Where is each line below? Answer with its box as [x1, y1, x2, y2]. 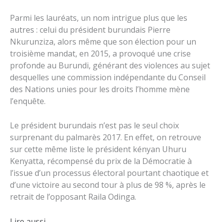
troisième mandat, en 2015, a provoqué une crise [10, 48, 191, 59]
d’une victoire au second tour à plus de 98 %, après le [10, 179, 206, 191]
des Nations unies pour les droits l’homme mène [10, 83, 190, 95]
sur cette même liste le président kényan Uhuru [10, 144, 186, 155]
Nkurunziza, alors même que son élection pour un [10, 36, 196, 47]
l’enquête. [10, 95, 46, 107]
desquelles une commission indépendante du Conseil [10, 71, 206, 83]
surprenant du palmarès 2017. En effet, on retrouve [10, 132, 201, 143]
